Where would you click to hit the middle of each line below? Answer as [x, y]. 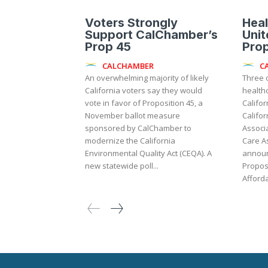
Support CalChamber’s [151, 35]
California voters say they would [144, 91]
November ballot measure [133, 116]
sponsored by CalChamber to [138, 128]
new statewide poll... [122, 166]
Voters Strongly [131, 23]
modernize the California [130, 141]
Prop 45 [108, 47]
